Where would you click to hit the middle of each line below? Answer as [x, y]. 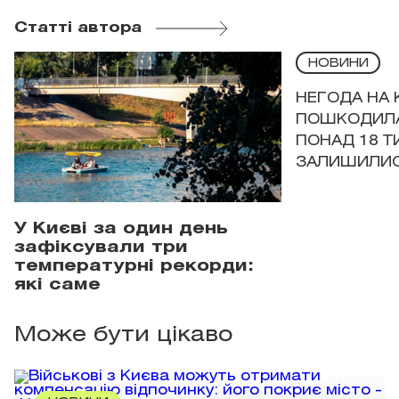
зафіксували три [101, 247]
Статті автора [78, 28]
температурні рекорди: [134, 266]
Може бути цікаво [123, 335]
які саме [57, 285]
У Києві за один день [121, 228]
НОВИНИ [338, 64]
